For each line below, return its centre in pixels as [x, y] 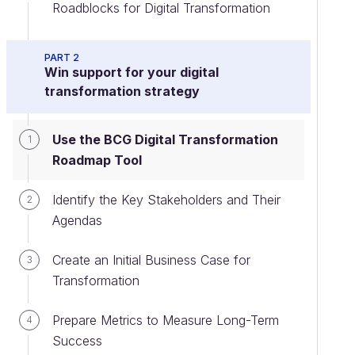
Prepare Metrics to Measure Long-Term [166, 320]
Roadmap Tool [97, 160]
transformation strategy [122, 91]
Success [77, 341]
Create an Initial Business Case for [151, 260]
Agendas [77, 220]
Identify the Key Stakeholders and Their [166, 200]
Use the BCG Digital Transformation [165, 139]
